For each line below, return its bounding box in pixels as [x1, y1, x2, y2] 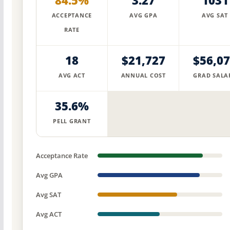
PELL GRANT [53, 118, 91, 125]
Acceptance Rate [35, 151, 88, 161]
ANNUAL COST [121, 72, 166, 80]
